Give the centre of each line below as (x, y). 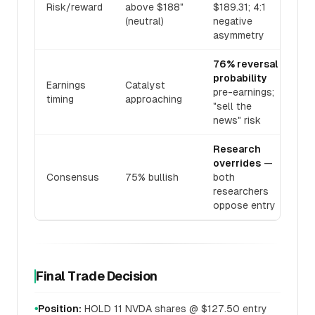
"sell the (232, 106)
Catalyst (145, 85)
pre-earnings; (244, 92)
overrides (237, 163)
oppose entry (244, 205)
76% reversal (245, 64)
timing (60, 99)
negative (233, 21)
